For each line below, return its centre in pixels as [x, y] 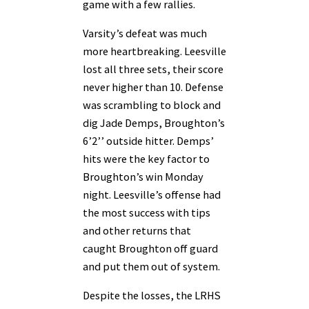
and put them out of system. [151, 267]
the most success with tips [147, 213]
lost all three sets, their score [153, 69]
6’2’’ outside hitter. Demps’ [148, 141]
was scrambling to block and [152, 105]
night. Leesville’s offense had [152, 195]
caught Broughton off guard [150, 249]
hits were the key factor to [146, 159]
